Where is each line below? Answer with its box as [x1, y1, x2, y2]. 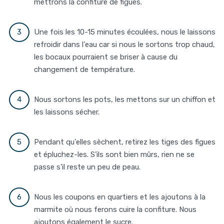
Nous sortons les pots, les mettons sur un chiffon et [34, 95, 216, 104]
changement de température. [34, 65, 135, 74]
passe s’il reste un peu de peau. [34, 162, 141, 172]
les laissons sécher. [34, 107, 100, 117]
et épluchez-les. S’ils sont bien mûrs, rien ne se [34, 150, 195, 159]
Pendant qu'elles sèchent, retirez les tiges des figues [34, 137, 216, 147]
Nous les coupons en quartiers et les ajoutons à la [34, 192, 206, 202]
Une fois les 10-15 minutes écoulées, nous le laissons [34, 27, 216, 37]
